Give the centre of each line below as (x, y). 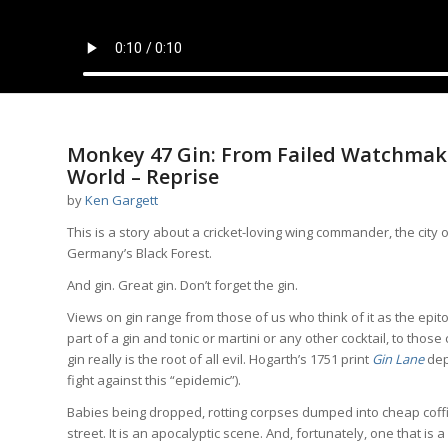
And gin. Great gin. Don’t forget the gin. (182, 284)
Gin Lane (398, 358)
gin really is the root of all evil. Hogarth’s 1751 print (219, 358)
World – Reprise (143, 176)
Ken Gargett (121, 199)
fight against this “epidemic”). (154, 379)
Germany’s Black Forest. (139, 252)
